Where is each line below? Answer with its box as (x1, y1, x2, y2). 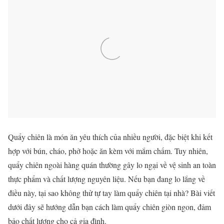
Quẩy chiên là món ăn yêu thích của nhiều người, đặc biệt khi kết (8, 131, 212, 142)
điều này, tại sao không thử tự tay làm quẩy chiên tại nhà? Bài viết (8, 187, 215, 198)
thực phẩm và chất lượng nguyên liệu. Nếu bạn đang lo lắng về (8, 173, 205, 184)
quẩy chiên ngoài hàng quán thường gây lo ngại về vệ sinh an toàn (8, 159, 216, 170)
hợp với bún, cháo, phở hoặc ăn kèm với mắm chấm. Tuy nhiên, (8, 145, 208, 156)
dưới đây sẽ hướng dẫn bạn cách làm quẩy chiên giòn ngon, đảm (8, 201, 211, 212)
